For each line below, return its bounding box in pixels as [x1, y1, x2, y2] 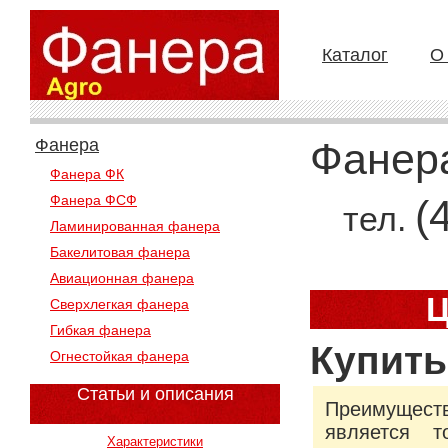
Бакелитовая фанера [50, 244, 190, 260]
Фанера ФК [50, 166, 124, 182]
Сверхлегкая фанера [50, 296, 189, 312]
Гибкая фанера [50, 322, 151, 338]
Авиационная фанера [50, 270, 194, 286]
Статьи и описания [76, 384, 234, 404]
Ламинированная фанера [50, 218, 220, 234]
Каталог [322, 45, 388, 65]
